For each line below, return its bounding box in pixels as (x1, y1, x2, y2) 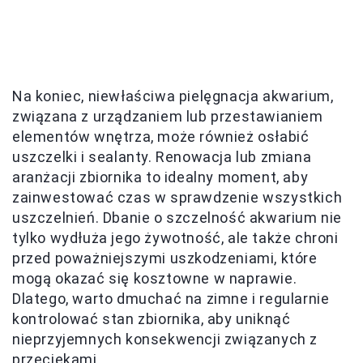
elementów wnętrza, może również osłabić (12, 128, 310, 146)
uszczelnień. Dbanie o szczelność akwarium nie (12, 209, 343, 227)
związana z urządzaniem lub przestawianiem (12, 108, 323, 126)
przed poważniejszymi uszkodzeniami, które (12, 250, 318, 267)
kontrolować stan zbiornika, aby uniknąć (12, 310, 291, 328)
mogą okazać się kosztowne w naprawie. (12, 270, 297, 288)
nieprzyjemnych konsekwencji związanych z (12, 331, 318, 348)
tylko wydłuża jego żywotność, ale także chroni (12, 229, 339, 247)
